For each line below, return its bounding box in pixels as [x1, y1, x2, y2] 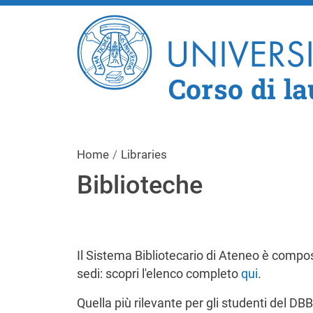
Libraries [120, 147, 167, 162]
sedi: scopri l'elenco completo [76, 266, 241, 282]
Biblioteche [76, 170, 203, 201]
